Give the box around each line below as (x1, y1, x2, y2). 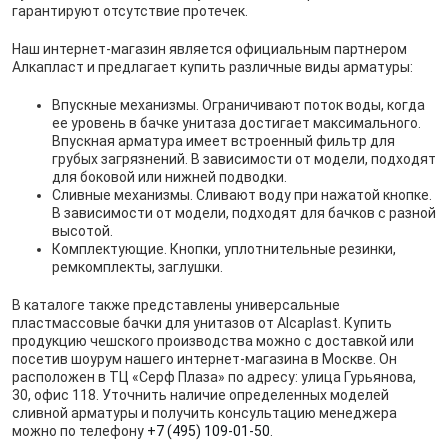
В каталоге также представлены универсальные (12, 296, 340, 313)
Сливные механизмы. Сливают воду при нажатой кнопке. (52, 186, 432, 203)
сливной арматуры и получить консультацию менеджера (12, 404, 397, 421)
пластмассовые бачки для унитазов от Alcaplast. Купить (12, 314, 392, 331)
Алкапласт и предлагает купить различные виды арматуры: (12, 58, 413, 75)
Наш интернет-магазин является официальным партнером (12, 40, 407, 57)
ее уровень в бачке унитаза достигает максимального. (52, 114, 421, 131)
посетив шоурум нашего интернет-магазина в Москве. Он (12, 350, 397, 367)
